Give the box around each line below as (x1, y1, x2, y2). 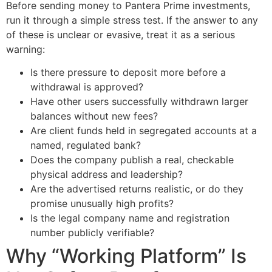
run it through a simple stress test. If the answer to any (6, 13, 258, 26)
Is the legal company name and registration (30, 211, 229, 224)
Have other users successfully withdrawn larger (30, 95, 248, 107)
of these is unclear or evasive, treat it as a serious (6, 28, 235, 41)
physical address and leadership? (30, 168, 183, 180)
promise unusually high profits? (30, 197, 174, 209)
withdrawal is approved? (30, 80, 143, 93)
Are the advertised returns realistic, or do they (30, 182, 243, 195)
